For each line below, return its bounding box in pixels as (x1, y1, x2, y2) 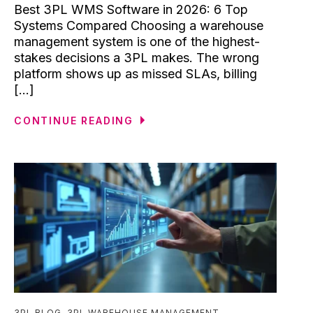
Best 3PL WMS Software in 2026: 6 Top (14, 1, 248, 17)
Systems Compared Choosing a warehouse (14, 17, 263, 33)
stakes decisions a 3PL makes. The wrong (14, 50, 259, 65)
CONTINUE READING (14, 114, 134, 126)
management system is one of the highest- (14, 34, 260, 49)
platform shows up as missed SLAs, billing (14, 66, 257, 81)
